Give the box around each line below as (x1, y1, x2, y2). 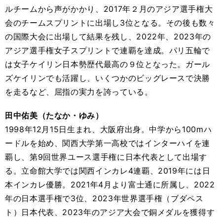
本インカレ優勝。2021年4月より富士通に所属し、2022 (5, 180, 215, 189)
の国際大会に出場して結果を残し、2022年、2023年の (5, 32, 211, 41)
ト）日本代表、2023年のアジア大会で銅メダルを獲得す (5, 207, 215, 217)
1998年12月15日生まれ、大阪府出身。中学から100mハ (5, 124, 212, 134)
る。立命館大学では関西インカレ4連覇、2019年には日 (5, 166, 211, 176)
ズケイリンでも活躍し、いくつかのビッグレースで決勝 (5, 73, 210, 83)
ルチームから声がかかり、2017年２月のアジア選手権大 (5, 4, 213, 14)
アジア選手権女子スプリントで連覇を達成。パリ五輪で (5, 45, 210, 55)
